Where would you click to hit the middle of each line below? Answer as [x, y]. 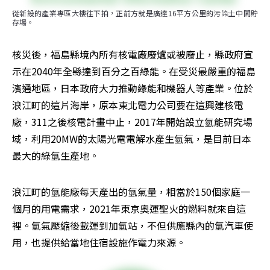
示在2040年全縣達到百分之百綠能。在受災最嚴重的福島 [134, 71]
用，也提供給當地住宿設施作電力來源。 [99, 242]
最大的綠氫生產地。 [55, 155]
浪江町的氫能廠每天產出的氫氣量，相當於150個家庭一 [131, 192]
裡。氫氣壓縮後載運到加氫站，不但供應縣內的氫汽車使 [133, 225]
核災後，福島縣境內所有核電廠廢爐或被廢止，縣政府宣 [133, 54]
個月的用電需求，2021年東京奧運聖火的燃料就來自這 [129, 209]
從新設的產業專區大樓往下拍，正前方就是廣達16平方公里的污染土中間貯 [135, 13]
